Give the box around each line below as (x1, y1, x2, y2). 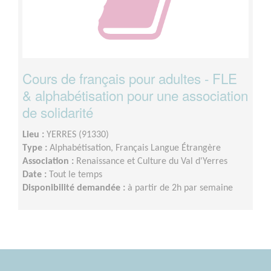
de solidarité (22, 102, 93, 122)
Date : (22, 170, 49, 180)
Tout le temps (49, 170, 102, 180)
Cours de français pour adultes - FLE (22, 68, 237, 88)
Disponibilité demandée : (22, 183, 128, 194)
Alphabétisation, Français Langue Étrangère (50, 143, 221, 154)
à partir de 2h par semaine (128, 183, 233, 194)
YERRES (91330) (47, 130, 109, 140)
